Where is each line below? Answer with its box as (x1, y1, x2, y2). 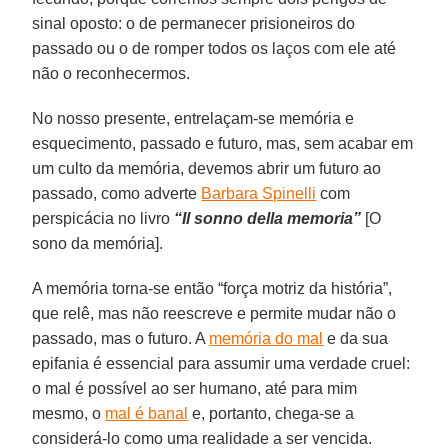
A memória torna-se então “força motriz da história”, (32, 279, 393, 297)
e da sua (323, 329, 389, 347)
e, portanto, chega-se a (188, 404, 355, 422)
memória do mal (209, 329, 324, 347)
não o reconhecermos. (32, 64, 191, 82)
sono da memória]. (32, 234, 164, 252)
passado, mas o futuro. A (32, 329, 210, 347)
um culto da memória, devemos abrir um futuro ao (32, 159, 382, 177)
